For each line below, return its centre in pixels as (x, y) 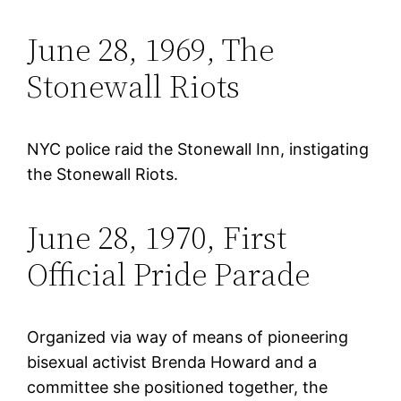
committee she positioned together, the (178, 387)
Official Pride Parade (169, 274)
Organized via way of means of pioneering (188, 337)
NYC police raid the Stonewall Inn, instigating (198, 149)
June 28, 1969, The (151, 49)
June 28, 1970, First (157, 237)
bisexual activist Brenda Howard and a (172, 362)
